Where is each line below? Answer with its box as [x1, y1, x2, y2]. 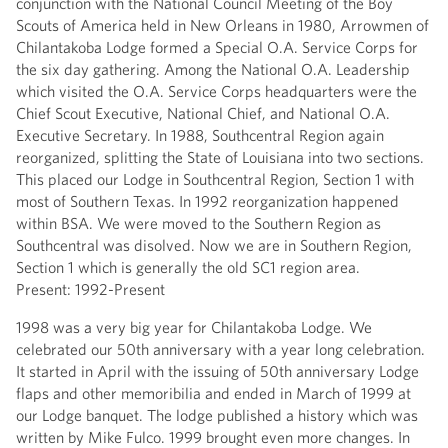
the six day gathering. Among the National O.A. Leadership [16, 59, 410, 78]
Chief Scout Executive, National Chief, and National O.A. [16, 103, 390, 122]
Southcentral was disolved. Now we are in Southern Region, [16, 235, 412, 254]
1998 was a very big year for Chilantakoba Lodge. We [16, 317, 372, 336]
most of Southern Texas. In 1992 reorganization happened [16, 191, 399, 210]
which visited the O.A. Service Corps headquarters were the [16, 81, 417, 100]
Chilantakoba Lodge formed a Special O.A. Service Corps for [16, 37, 418, 56]
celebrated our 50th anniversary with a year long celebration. [16, 339, 425, 358]
